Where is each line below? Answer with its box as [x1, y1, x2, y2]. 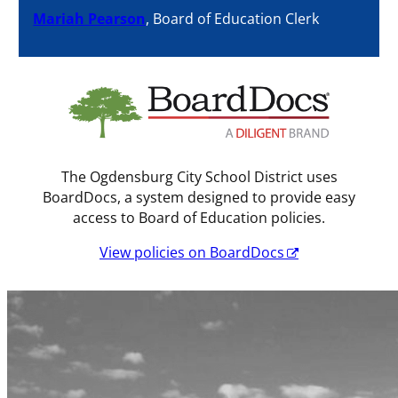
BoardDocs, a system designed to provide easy [43, 186, 355, 207]
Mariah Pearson [33, 7, 147, 28]
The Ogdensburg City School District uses [60, 165, 338, 187]
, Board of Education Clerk [146, 7, 320, 28]
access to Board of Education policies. [73, 206, 325, 227]
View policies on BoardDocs [99, 242, 284, 263]
